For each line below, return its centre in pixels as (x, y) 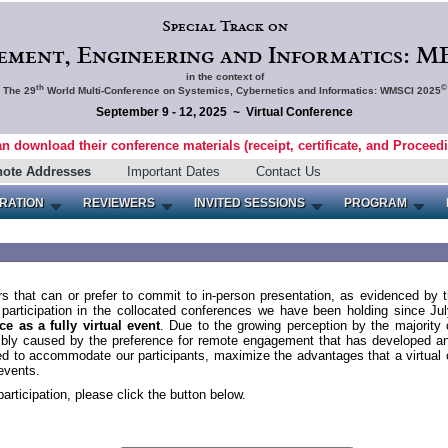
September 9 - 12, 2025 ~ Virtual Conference (224, 111)
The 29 (19, 90)
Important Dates (173, 171)
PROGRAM (375, 203)
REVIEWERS (119, 203)
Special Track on (224, 26)
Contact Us (288, 171)
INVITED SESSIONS (249, 203)
